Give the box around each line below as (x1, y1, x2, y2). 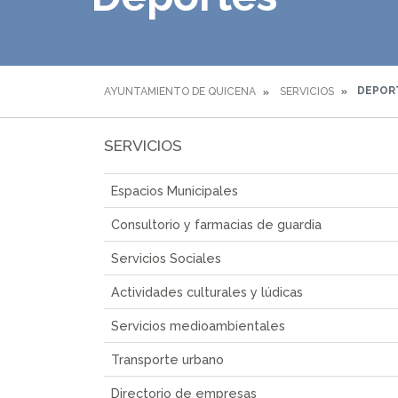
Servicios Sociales (111, 250, 221, 266)
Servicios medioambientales (111, 317, 285, 333)
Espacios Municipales (111, 182, 238, 198)
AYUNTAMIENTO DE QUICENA (104, 85, 256, 98)
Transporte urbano (111, 351, 224, 367)
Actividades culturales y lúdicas (111, 283, 303, 299)
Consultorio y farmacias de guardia (111, 216, 322, 232)
